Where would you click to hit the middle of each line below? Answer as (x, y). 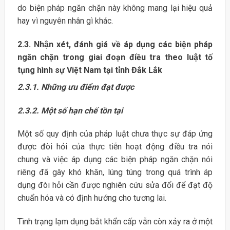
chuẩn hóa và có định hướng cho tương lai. (92, 198)
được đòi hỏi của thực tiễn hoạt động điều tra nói (115, 147)
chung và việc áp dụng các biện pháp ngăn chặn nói (115, 160)
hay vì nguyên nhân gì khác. (65, 21)
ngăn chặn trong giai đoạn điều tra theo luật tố (115, 57)
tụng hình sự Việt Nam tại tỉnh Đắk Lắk (90, 70)
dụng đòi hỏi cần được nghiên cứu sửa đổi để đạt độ (115, 185)
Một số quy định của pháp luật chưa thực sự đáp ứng (115, 134)
